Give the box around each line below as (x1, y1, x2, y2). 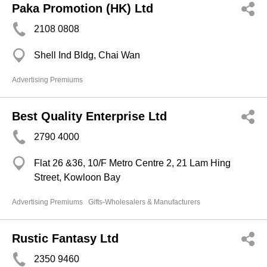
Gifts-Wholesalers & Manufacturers (88, 198, 200, 206)
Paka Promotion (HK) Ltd (12, 2, 153, 15)
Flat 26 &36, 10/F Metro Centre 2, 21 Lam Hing (34, 158, 231, 168)
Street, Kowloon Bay (34, 172, 120, 182)
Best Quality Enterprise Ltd (12, 110, 167, 123)
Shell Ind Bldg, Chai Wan (34, 50, 140, 60)
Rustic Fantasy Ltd (12, 232, 119, 245)
